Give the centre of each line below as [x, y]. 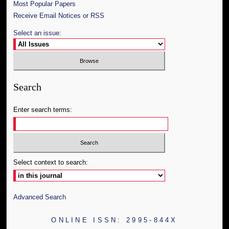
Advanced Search [40, 197]
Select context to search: [51, 162]
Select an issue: [38, 33]
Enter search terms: [43, 110]
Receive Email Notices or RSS [59, 15]
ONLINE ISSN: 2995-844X [114, 220]
